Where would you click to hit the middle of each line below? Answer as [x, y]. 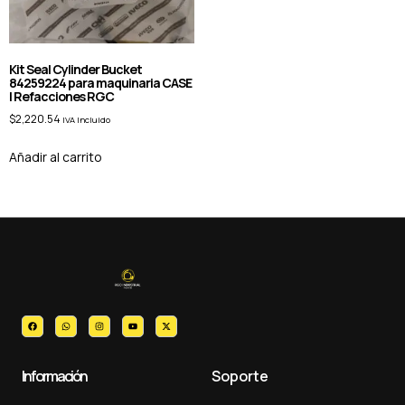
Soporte [240, 377]
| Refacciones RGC [61, 97]
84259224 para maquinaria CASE [100, 83]
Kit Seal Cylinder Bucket [75, 70]
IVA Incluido [86, 120]
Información [54, 377]
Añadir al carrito [56, 157]
